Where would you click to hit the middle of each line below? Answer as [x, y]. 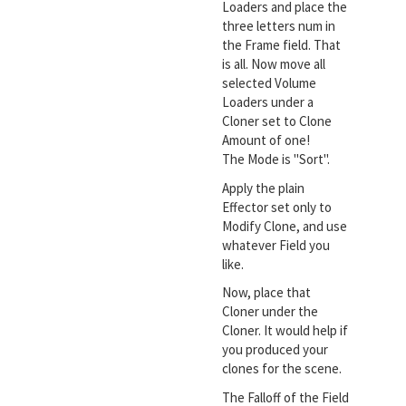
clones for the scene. [281, 369]
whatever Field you [275, 245]
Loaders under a [267, 102]
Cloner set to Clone [276, 121]
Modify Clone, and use [284, 226]
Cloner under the [270, 312]
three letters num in [278, 26]
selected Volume [269, 83]
